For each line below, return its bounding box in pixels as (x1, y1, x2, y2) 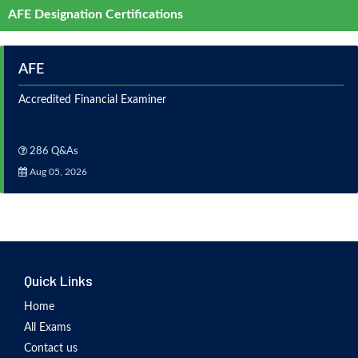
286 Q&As (27, 146, 78, 157)
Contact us (24, 343, 78, 355)
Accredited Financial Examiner (18, 94, 166, 106)
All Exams (24, 322, 71, 334)
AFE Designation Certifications (8, 8, 183, 22)
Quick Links (24, 272, 93, 290)
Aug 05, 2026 (27, 167, 87, 177)
